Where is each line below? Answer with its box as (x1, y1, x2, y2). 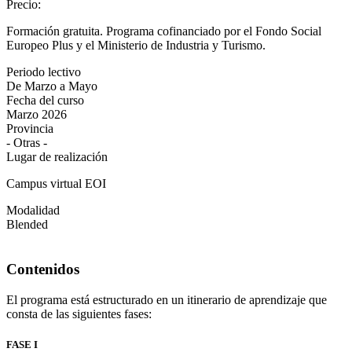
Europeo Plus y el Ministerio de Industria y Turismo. (6, 38, 266, 53)
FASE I (6, 338, 38, 350)
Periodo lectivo (6, 65, 81, 79)
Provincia (6, 122, 53, 136)
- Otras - (6, 136, 47, 150)
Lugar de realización (6, 150, 108, 164)
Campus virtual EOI (6, 177, 106, 191)
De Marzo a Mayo (6, 79, 97, 93)
